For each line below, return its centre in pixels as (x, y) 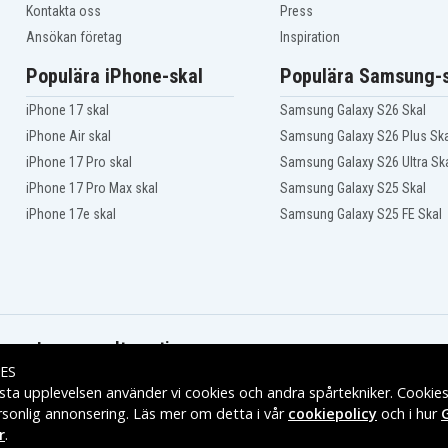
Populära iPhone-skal (114, 76)
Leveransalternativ (107, 349)
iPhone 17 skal (67, 110)
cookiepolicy (332, 413)
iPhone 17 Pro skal (78, 162)
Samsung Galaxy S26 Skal (352, 110)
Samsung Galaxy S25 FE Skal (360, 214)
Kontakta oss (63, 11)
